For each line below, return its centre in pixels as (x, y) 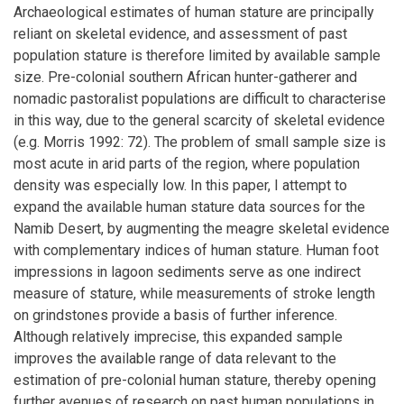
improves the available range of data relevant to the (175, 358)
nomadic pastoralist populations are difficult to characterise (200, 98)
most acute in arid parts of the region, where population (187, 163)
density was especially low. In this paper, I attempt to (180, 185)
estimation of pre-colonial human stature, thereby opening (195, 380)
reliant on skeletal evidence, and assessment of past (180, 33)
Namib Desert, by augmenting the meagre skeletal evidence (202, 228)
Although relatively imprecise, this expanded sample (178, 336)
